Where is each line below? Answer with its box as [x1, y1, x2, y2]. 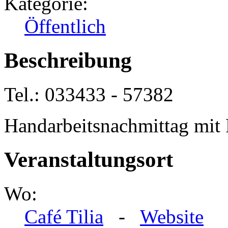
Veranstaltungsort [4, 148, 173, 172]
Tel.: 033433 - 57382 [4, 83, 174, 106]
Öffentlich [24, 15, 106, 38]
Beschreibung [4, 48, 132, 73]
